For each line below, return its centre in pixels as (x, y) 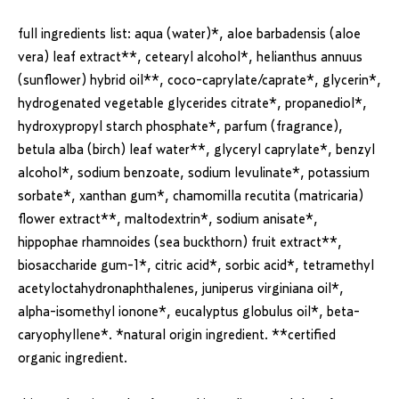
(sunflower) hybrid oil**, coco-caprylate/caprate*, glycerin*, (199, 81)
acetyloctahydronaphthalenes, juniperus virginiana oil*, (181, 289)
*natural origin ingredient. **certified (226, 335)
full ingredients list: (76, 34)
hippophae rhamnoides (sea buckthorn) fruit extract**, (180, 243)
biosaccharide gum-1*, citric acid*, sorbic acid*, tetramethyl (196, 266)
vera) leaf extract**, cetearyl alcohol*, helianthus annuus (190, 57)
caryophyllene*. (67, 335)
